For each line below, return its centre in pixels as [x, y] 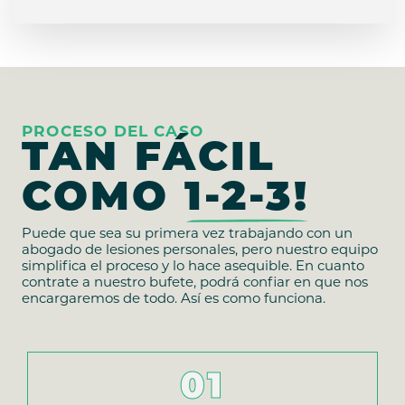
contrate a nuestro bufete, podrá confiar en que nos [195, 284]
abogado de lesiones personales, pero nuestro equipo [200, 251]
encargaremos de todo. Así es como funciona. [174, 300]
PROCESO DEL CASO [113, 133]
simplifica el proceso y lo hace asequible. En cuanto [193, 268]
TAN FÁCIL [149, 160]
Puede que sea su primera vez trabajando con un [187, 235]
